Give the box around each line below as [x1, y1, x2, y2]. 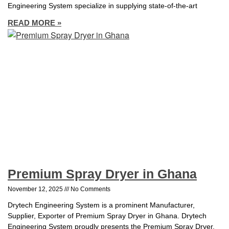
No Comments [69, 185, 110, 193]
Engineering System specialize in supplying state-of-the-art [8, 2, 197, 10]
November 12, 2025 [8, 185, 64, 193]
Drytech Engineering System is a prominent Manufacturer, [8, 200, 195, 209]
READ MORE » [8, 18, 61, 28]
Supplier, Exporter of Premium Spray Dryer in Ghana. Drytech [8, 211, 207, 220]
